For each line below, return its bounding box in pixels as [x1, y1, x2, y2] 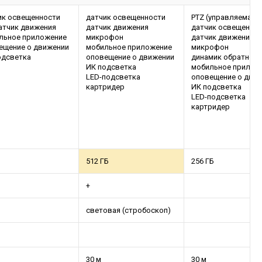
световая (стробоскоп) [86, 206, 171, 215]
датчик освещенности [86, 13, 166, 22]
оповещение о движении [86, 53, 174, 61]
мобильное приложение [86, 43, 172, 51]
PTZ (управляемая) [191, 13, 258, 22]
